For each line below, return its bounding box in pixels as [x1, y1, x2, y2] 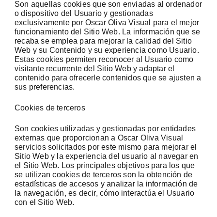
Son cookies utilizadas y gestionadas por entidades [15, 124, 196, 133]
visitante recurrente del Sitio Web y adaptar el [15, 64, 175, 73]
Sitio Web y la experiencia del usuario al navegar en [15, 152, 199, 160]
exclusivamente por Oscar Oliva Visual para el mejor [15, 18, 200, 27]
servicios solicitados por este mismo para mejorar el [15, 143, 197, 151]
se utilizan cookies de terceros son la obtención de [15, 170, 193, 179]
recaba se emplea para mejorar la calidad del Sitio [15, 37, 192, 45]
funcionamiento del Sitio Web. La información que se [15, 28, 201, 36]
